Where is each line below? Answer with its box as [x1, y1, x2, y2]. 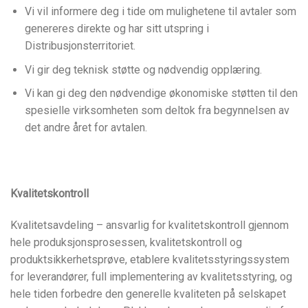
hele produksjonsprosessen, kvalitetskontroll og [10, 235, 242, 249]
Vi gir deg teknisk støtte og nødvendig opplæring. [24, 63, 262, 76]
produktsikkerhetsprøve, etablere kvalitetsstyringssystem [10, 252, 289, 266]
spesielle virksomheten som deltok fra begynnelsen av [24, 104, 289, 118]
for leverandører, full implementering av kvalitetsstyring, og [10, 269, 292, 283]
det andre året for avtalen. [24, 121, 147, 135]
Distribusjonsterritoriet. [24, 39, 135, 53]
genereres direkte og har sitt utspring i [24, 22, 209, 36]
